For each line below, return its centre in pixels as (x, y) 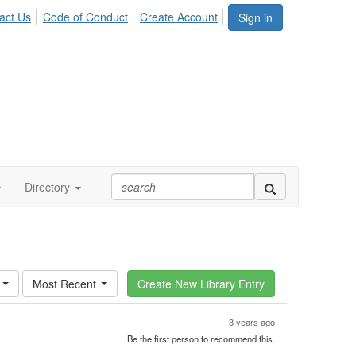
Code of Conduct (85, 17)
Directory (47, 187)
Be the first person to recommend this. (201, 339)
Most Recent (64, 284)
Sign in (255, 17)
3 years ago (252, 322)
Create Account (179, 17)
